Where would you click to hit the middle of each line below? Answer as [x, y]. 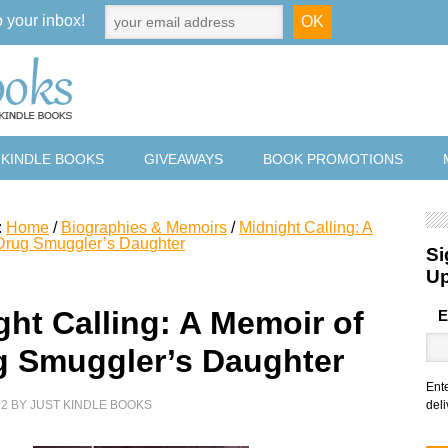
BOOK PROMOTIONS [333, 159]
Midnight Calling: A [306, 227]
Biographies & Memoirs [144, 227]
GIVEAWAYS [183, 159]
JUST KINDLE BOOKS [91, 405]
